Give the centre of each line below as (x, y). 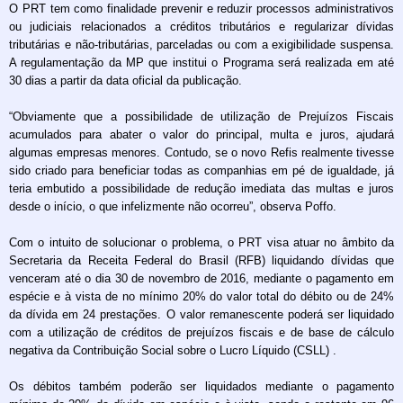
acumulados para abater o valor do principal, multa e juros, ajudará (201, 134)
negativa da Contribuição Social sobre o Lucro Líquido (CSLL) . (173, 350)
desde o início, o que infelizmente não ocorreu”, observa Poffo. (173, 206)
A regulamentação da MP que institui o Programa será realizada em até (201, 62)
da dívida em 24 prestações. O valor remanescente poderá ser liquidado (201, 314)
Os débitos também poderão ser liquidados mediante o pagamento (201, 386)
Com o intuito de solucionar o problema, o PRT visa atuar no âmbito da (201, 242)
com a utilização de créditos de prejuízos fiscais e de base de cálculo (201, 332)
